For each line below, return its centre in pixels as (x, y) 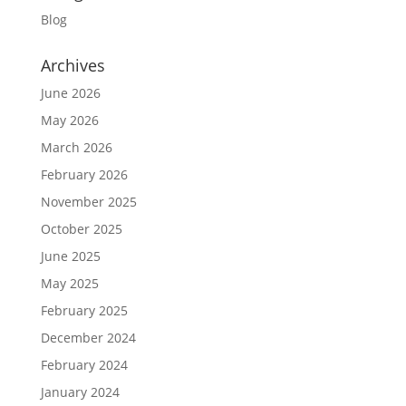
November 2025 (88, 201)
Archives (72, 65)
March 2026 (76, 147)
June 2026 (70, 92)
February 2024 (84, 364)
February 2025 (84, 310)
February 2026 (84, 174)
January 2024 (80, 391)
